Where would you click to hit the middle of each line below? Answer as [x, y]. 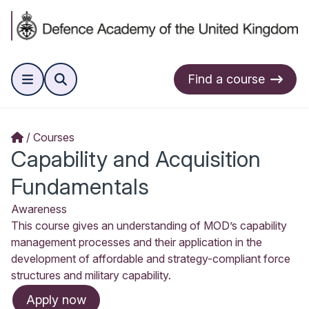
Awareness [39, 209]
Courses [54, 137]
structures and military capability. [91, 275]
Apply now [56, 300]
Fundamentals [80, 186]
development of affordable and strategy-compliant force [151, 258]
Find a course [226, 79]
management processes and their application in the [137, 242]
